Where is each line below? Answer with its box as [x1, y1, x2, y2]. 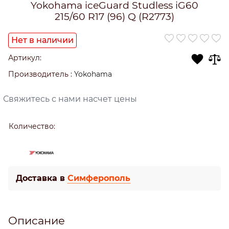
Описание [8, 214, 65, 227]
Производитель [8, 70, 68, 78]
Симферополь [67, 173, 130, 183]
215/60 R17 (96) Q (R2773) [55, 10, 174, 22]
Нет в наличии [11, 35, 74, 45]
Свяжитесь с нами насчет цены [3, 94, 137, 104]
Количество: [8, 122, 55, 130]
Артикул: [8, 53, 41, 62]
